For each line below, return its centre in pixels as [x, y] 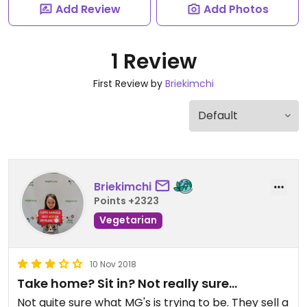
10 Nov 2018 [113, 264]
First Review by [129, 84]
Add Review [88, 9]
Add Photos [236, 9]
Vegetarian [128, 220]
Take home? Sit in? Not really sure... [127, 283]
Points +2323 [126, 200]
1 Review [153, 62]
